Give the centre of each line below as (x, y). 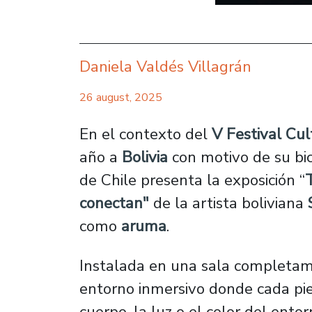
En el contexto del (146, 134)
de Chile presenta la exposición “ (192, 180)
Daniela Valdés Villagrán (165, 66)
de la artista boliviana (231, 203)
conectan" (116, 203)
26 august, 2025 (121, 97)
